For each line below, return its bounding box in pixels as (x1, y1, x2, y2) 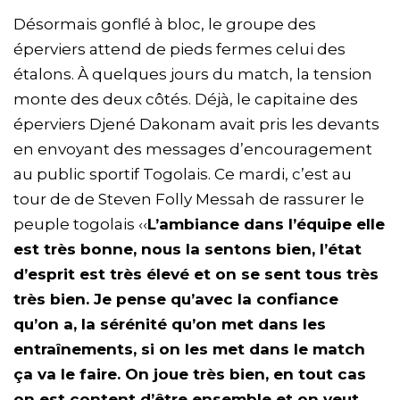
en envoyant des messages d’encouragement (13, 140, 372, 159)
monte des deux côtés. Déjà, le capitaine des (13, 90, 358, 109)
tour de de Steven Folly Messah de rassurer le (13, 190, 364, 209)
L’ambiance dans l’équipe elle (147, 215, 385, 234)
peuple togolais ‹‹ (13, 215, 147, 234)
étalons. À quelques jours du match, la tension (13, 65, 372, 84)
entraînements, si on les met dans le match (13, 340, 365, 359)
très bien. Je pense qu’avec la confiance (13, 290, 338, 309)
